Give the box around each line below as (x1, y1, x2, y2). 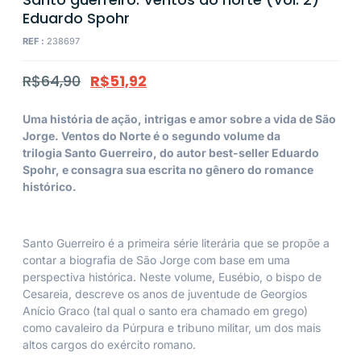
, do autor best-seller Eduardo (153, 145, 319, 160)
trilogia (23, 145, 64, 160)
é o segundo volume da (151, 128, 280, 143)
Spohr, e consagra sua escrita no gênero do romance (23, 162, 313, 176)
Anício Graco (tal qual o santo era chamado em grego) (23, 304, 308, 318)
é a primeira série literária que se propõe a (105, 236, 330, 251)
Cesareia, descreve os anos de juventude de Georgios (23, 287, 307, 301)
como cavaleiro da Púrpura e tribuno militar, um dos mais (23, 321, 321, 335)
